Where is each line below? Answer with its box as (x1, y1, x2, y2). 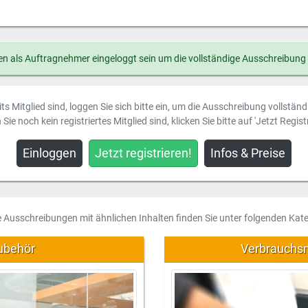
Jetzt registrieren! (95, 146, 192, 160)
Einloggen (23, 146, 76, 160)
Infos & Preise (210, 146, 285, 160)
